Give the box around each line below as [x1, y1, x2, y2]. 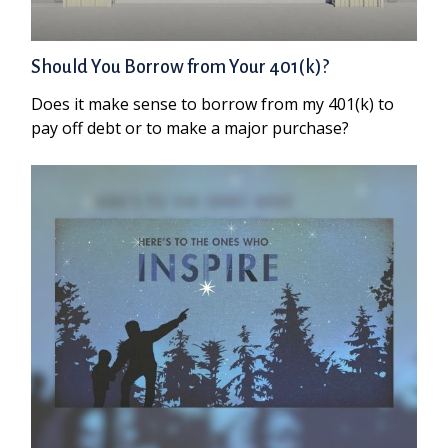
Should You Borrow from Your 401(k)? [31, 57, 330, 78]
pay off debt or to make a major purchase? [31, 117, 350, 140]
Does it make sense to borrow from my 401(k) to [31, 93, 395, 116]
